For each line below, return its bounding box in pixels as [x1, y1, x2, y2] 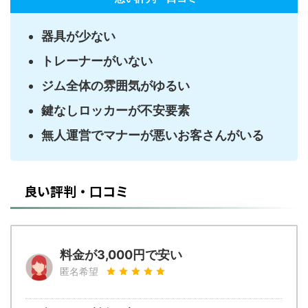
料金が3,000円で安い [60, 247, 182, 262]
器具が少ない [41, 28, 115, 43]
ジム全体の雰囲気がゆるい [41, 78, 190, 93]
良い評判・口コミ [24, 181, 129, 201]
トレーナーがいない [41, 53, 153, 68]
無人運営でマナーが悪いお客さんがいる [41, 127, 264, 142]
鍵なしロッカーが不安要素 [41, 102, 190, 118]
